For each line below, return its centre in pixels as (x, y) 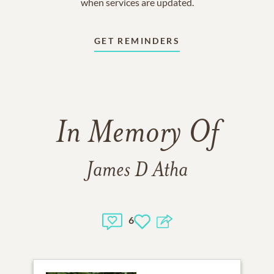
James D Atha (137, 171)
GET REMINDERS (137, 41)
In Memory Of (137, 135)
